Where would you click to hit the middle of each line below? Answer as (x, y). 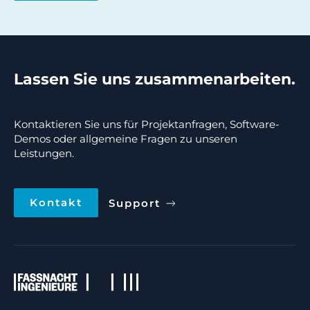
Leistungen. (44, 153)
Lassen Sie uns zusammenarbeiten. (155, 79)
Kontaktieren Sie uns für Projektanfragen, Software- (147, 124)
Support (135, 203)
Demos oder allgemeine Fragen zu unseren (126, 139)
